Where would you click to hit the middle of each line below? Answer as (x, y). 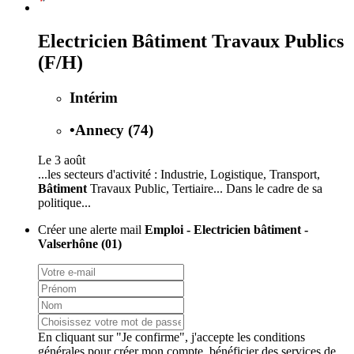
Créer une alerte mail (91, 230)
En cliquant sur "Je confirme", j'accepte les (146, 337)
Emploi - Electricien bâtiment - (226, 230)
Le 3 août (62, 160)
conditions (279, 337)
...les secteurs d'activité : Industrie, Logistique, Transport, (179, 175)
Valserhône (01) (80, 244)
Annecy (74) (114, 130)
